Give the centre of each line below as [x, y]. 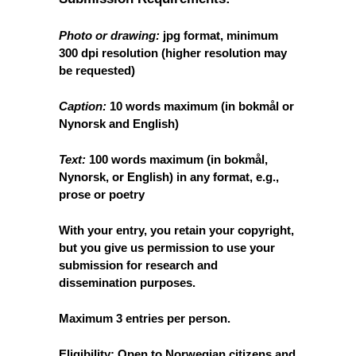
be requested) [97, 70]
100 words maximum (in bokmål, [177, 159]
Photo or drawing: [109, 35]
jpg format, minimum [219, 35]
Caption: [83, 106]
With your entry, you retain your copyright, [176, 230]
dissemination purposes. [127, 282]
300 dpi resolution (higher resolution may [173, 52]
